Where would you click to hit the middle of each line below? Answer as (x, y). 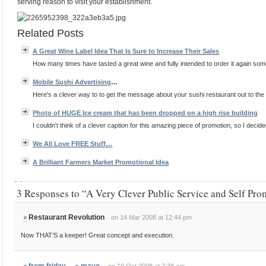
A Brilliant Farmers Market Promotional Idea (101, 162)
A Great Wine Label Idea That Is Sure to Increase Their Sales (126, 51)
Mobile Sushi (54, 82)
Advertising (93, 82)
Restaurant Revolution (66, 217)
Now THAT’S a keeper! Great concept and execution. (97, 235)
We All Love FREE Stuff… (73, 144)
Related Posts (50, 33)
